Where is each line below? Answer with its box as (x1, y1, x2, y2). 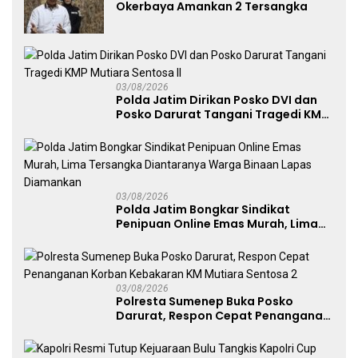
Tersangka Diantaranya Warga (116, 229, 299, 246)
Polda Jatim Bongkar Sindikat (116, 201, 290, 217)
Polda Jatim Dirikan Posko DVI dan (116, 91, 317, 108)
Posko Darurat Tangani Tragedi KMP (116, 105, 328, 122)
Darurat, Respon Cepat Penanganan (116, 307, 330, 324)
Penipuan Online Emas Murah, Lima (116, 215, 318, 232)
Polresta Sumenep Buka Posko (116, 292, 293, 309)
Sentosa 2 (116, 336, 175, 352)
